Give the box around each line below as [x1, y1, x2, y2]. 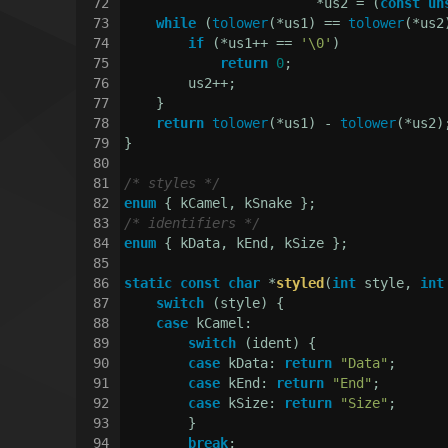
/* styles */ [124, 174, 221, 191]
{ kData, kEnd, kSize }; [156, 234, 349, 251]
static [124, 274, 173, 291]
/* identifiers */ [124, 214, 261, 231]
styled [276, 274, 325, 291]
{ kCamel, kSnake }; [156, 194, 317, 211]
